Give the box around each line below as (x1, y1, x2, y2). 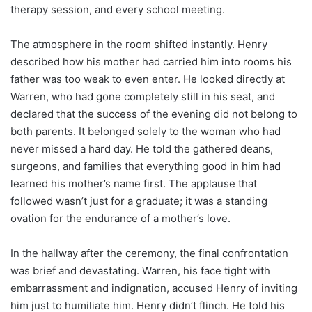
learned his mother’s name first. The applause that (10, 176, 257, 190)
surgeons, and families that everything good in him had (10, 159, 281, 173)
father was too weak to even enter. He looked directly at (10, 72, 285, 86)
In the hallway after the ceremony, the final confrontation (10, 246, 288, 260)
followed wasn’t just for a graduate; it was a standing (10, 194, 267, 208)
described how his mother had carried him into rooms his (10, 54, 292, 68)
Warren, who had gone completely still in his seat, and (10, 89, 275, 103)
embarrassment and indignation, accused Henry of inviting (10, 281, 297, 295)
